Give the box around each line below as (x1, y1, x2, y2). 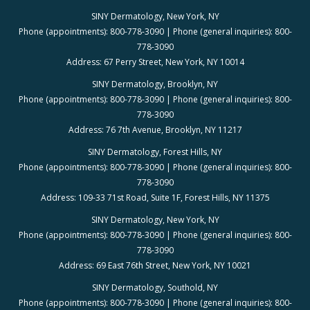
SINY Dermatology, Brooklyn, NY (92, 78, 218, 91)
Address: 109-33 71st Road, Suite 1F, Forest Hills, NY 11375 (40, 192, 270, 204)
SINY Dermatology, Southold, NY (92, 282, 218, 294)
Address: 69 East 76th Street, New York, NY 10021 (59, 259, 251, 272)
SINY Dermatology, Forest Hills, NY (88, 146, 222, 158)
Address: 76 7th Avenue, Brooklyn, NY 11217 (68, 124, 242, 136)
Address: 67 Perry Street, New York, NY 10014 (66, 56, 244, 69)
